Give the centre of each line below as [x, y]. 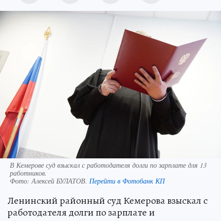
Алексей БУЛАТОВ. [60, 181]
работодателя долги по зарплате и [81, 212]
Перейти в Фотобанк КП [127, 181]
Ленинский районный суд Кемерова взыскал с [108, 200]
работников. [28, 173]
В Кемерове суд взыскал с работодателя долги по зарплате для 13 [108, 165]
